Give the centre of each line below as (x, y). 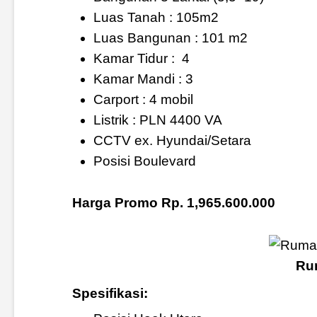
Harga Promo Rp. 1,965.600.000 (173, 202)
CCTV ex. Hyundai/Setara (172, 140)
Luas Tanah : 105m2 (156, 17)
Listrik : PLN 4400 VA (157, 120)
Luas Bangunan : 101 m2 (170, 38)
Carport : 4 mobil (143, 99)
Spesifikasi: (110, 294)
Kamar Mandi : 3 (143, 79)
